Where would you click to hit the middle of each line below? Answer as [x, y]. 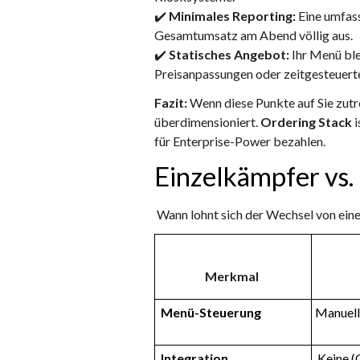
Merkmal [233, 276]
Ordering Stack [306, 122]
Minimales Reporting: [232, 16]
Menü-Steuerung [211, 313]
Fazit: [171, 103]
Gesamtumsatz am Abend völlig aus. [254, 35]
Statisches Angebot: [229, 55]
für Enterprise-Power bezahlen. [240, 141]
